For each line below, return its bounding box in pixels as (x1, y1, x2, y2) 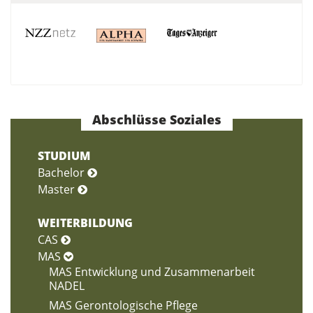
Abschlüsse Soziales (92, 110, 221, 128)
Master (38, 182, 78, 198)
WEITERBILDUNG (38, 215, 133, 231)
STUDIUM (38, 148, 90, 164)
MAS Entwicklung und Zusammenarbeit (49, 264, 255, 280)
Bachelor (38, 165, 87, 181)
